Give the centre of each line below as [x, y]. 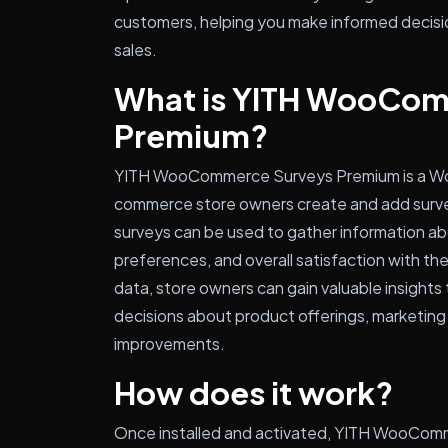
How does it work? [253, 392]
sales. [135, 49]
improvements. [169, 343]
